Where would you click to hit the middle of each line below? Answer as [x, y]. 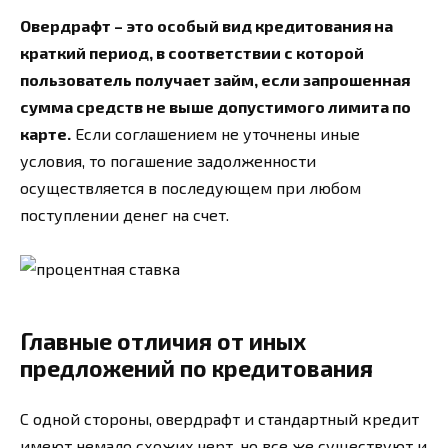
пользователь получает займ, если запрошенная [215, 79]
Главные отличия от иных [163, 341]
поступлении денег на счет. [124, 214]
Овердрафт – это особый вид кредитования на [206, 25]
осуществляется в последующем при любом [190, 187]
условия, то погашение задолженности [168, 160]
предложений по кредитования [196, 368]
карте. [45, 133]
